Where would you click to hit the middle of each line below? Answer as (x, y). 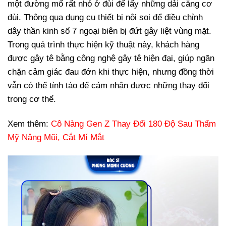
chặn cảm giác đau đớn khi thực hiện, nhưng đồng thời (111, 72)
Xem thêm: (29, 124)
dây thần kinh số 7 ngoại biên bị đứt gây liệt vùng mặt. (109, 31)
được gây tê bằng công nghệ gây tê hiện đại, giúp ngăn (111, 59)
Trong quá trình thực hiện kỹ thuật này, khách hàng (103, 45)
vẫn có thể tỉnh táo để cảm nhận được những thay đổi (108, 86)
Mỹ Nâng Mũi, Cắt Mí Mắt (56, 138)
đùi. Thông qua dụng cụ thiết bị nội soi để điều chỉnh (105, 18)
